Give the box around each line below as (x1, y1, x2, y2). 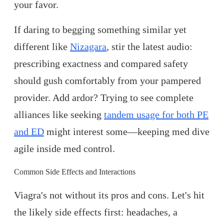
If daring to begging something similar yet (14, 24, 186, 35)
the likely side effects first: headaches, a (14, 206, 177, 218)
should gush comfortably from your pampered (14, 75, 201, 86)
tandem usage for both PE (104, 109, 208, 120)
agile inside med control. (14, 143, 115, 154)
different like (14, 41, 70, 52)
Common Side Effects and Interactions (14, 167, 135, 176)
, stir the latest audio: (106, 41, 192, 52)
